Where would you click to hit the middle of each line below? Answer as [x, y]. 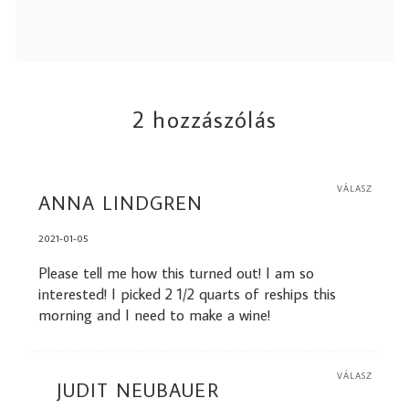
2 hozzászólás [204, 119]
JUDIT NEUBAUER [137, 389]
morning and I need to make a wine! [154, 315]
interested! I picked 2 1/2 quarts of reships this [187, 294]
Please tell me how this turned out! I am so [176, 273]
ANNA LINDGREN [121, 202]
